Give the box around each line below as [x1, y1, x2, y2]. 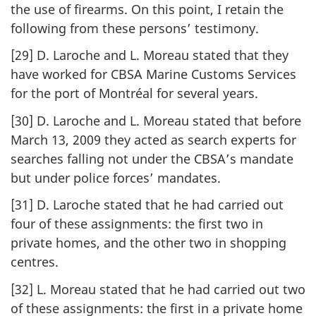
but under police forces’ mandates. [11, 169, 221, 186]
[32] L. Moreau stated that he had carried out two [11, 280, 305, 298]
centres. [11, 253, 59, 271]
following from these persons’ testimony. [11, 19, 259, 37]
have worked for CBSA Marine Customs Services [11, 66, 296, 83]
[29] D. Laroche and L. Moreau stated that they [11, 47, 288, 64]
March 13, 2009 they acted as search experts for [11, 130, 296, 148]
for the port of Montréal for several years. [11, 85, 258, 102]
